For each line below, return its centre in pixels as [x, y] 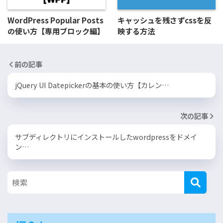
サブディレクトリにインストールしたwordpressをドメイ [106, 136]
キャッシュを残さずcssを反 [165, 20]
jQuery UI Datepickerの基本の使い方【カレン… [92, 85]
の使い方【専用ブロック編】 [56, 31]
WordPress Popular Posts [56, 20]
